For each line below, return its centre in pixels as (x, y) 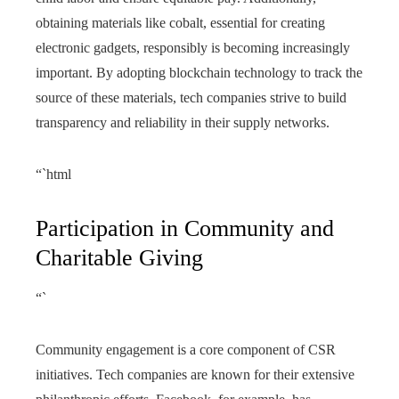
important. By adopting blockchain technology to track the (199, 72)
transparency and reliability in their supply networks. (183, 122)
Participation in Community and (185, 228)
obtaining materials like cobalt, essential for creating (180, 22)
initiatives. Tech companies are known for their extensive (195, 374)
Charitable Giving (119, 257)
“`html (53, 174)
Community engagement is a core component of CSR (186, 349)
